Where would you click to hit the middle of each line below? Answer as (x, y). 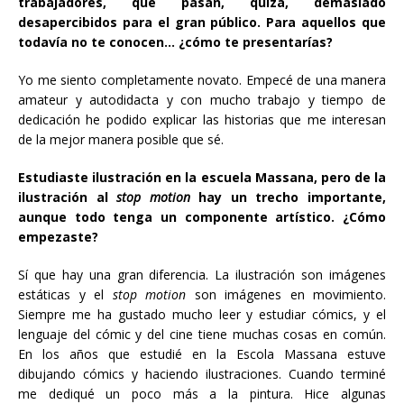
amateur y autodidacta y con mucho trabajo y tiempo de (202, 100)
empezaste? (58, 237)
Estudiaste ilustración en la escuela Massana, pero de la (202, 178)
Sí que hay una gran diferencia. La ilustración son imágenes (202, 275)
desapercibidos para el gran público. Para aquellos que (202, 23)
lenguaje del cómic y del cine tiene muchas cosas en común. (202, 335)
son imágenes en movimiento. (286, 295)
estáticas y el (65, 295)
